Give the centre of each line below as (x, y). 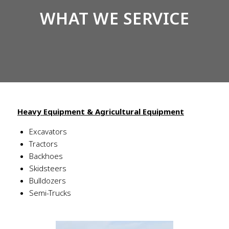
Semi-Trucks (50, 193)
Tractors (43, 144)
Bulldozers (47, 181)
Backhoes (46, 156)
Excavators (48, 132)
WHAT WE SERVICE (114, 18)
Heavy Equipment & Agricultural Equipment (101, 112)
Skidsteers (48, 168)
